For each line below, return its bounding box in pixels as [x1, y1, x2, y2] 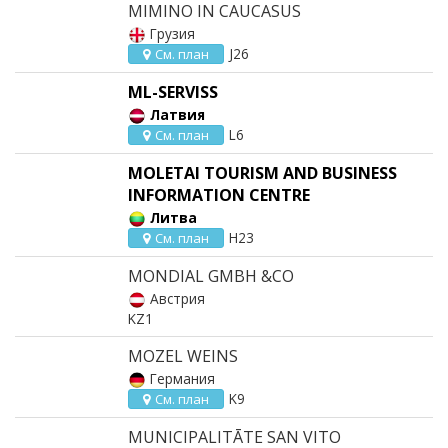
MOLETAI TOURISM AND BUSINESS [128, 162, 397, 184]
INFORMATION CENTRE [128, 184, 310, 206]
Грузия [150, 24, 195, 43]
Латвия [150, 105, 205, 124]
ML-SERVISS [128, 81, 218, 103]
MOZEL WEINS [128, 345, 238, 367]
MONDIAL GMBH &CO [128, 265, 294, 287]
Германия [150, 369, 215, 388]
